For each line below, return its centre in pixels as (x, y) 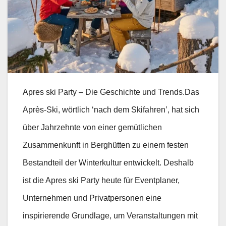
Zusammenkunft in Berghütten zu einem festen (106, 145)
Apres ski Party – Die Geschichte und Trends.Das (111, 92)
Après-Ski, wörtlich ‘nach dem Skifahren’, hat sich (111, 110)
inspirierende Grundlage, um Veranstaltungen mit (110, 216)
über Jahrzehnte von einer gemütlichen (92, 128)
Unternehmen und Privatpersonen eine (92, 198)
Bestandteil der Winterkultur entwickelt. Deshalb (108, 163)
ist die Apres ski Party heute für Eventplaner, (101, 181)
